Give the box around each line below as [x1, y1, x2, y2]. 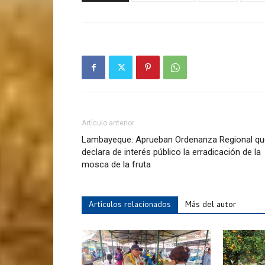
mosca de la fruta [82, 159, 151, 170]
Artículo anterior [82, 119, 134, 127]
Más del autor [185, 199, 236, 212]
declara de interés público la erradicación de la [82, 147, 261, 157]
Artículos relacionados [89, 199, 171, 212]
